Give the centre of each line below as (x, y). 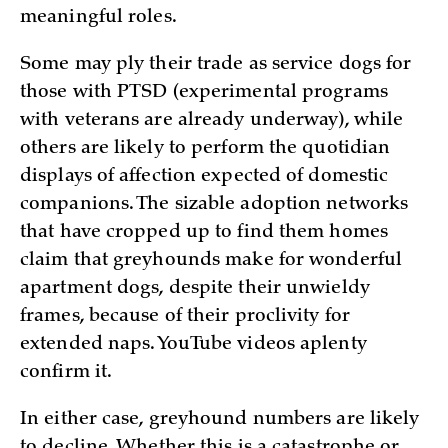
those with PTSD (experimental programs (204, 93)
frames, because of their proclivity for (185, 317)
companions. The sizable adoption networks (214, 205)
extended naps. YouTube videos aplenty (193, 345)
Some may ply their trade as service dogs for (216, 65)
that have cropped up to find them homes (204, 233)
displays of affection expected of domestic (204, 177)
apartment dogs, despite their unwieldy (195, 289)
